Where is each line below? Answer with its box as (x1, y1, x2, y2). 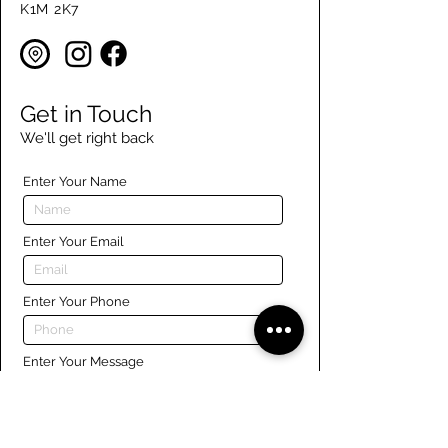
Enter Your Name (23, 174, 127, 189)
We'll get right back (20, 129, 154, 147)
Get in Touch (20, 100, 152, 127)
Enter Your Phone (23, 294, 130, 309)
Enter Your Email (23, 234, 124, 249)
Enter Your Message (23, 354, 144, 369)
